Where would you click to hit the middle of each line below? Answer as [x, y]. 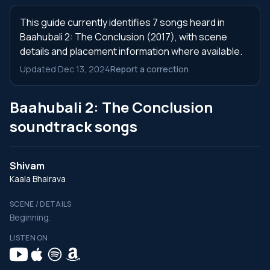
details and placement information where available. [131, 51]
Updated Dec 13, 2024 [65, 69]
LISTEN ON [29, 238]
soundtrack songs [74, 126]
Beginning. [30, 217]
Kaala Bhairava [38, 179]
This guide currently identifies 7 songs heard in [122, 22]
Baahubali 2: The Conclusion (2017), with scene [124, 37]
